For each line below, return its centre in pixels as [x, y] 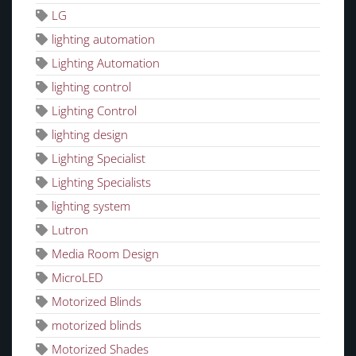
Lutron [70, 229]
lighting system [91, 205]
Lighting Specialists [101, 182]
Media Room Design [105, 253]
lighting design [90, 134]
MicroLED [77, 277]
